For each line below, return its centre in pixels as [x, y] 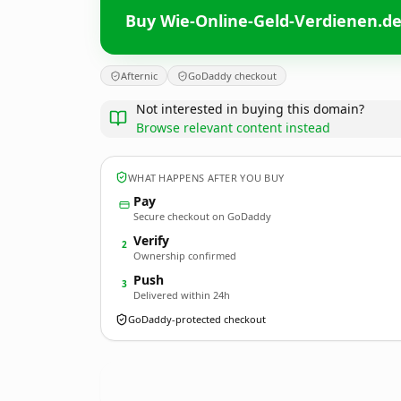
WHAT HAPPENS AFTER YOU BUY [206, 177]
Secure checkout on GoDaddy [202, 216]
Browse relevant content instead [233, 128]
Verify [151, 240]
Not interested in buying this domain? [250, 109]
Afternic [139, 76]
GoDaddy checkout [232, 76]
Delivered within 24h [182, 295]
